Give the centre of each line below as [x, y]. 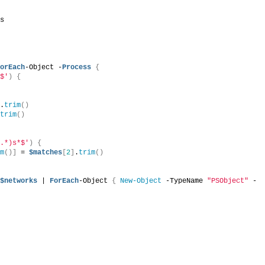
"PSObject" [228, 181]
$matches [46, 152]
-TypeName [185, 181]
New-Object [141, 181]
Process [77, 67]
